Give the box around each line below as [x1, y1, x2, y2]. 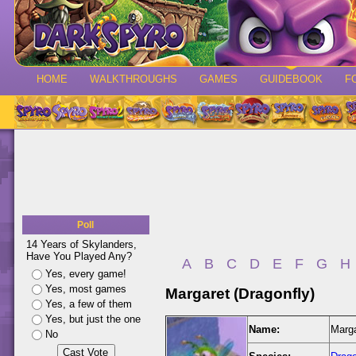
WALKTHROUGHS [90, 73, 177, 85]
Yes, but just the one [45, 313, 141, 325]
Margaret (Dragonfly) [165, 285, 315, 303]
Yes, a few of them [45, 298, 132, 310]
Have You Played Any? [26, 250, 132, 262]
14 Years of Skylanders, [26, 238, 137, 250]
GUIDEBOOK [260, 73, 323, 85]
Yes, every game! [45, 268, 126, 280]
